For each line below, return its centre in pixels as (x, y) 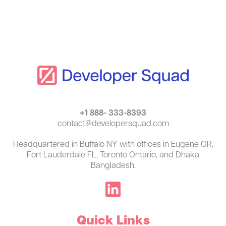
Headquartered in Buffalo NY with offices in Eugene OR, (113, 145)
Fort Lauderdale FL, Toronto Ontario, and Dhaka (113, 156)
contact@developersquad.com (113, 124)
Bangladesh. (113, 166)
